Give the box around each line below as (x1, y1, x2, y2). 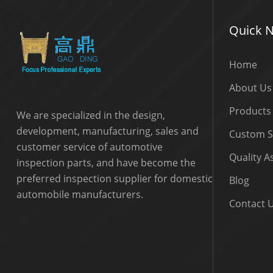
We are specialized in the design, (16, 108, 165, 122)
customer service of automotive (16, 140, 163, 154)
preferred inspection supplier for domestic (16, 172, 213, 185)
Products (229, 104, 272, 118)
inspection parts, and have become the (16, 156, 196, 169)
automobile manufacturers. (16, 188, 143, 201)
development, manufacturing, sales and (16, 124, 199, 138)
